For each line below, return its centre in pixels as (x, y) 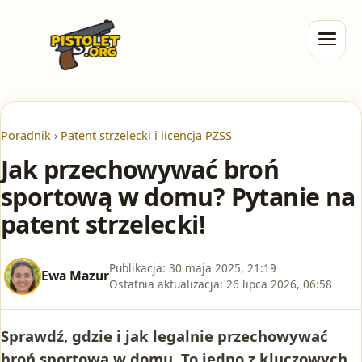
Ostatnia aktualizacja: (166, 284)
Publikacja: (137, 267)
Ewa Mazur (75, 276)
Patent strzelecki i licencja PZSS (146, 135)
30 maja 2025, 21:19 (223, 267)
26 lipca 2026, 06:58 (279, 284)
